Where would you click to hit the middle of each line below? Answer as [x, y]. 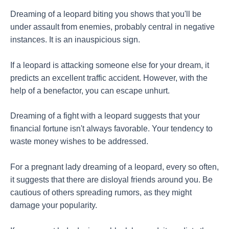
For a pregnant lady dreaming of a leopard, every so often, [114, 167]
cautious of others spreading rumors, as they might [101, 193]
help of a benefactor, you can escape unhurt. [90, 90]
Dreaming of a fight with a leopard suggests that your [105, 116]
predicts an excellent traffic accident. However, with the [109, 78]
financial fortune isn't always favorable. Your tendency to [111, 129]
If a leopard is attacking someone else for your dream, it [110, 65]
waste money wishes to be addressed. [79, 142]
